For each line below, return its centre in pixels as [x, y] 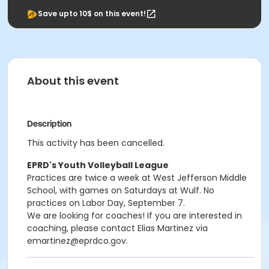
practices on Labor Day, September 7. [106, 203]
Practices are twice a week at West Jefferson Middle [137, 178]
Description [49, 124]
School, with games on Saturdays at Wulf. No [121, 190]
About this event [73, 81]
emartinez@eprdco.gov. [77, 241]
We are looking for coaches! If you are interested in [134, 216]
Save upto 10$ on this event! [92, 14]
